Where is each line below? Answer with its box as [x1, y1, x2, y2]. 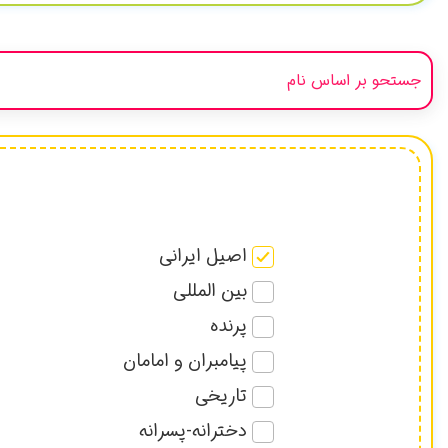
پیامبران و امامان [123, 347, 248, 376]
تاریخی [195, 382, 248, 411]
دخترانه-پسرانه [139, 417, 248, 446]
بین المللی [173, 277, 248, 306]
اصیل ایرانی [159, 242, 248, 271]
